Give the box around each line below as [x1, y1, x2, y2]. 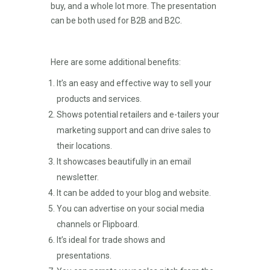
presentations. [57, 251, 111, 260]
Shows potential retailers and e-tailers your [57, 110, 219, 119]
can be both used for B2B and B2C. [51, 16, 182, 25]
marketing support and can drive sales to [57, 125, 211, 135]
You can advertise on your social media [57, 204, 204, 213]
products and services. [57, 94, 142, 104]
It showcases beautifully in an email [57, 157, 191, 166]
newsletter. [57, 172, 99, 182]
